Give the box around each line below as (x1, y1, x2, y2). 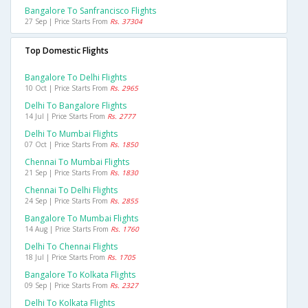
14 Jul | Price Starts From (25, 111, 107, 122)
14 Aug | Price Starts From (25, 224, 111, 234)
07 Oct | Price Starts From (25, 140, 110, 150)
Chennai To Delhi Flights (25, 184, 118, 197)
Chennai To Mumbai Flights (25, 156, 129, 168)
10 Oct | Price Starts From (25, 83, 110, 93)
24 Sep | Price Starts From (25, 196, 110, 206)
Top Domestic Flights (25, 45, 109, 57)
